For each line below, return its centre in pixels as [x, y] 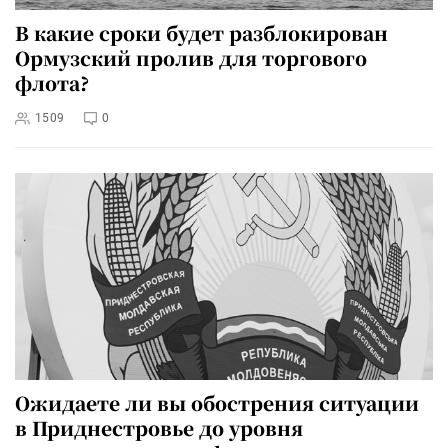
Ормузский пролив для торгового [191, 57]
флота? [52, 82]
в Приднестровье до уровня [159, 428]
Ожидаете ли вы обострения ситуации [217, 403]
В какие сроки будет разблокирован [201, 32]
